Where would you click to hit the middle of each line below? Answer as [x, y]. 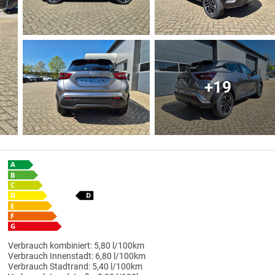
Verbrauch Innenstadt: [50, 257]
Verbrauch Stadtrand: [49, 267]
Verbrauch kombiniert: [50, 246]
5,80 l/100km [119, 246]
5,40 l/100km [117, 267]
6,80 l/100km [120, 257]
